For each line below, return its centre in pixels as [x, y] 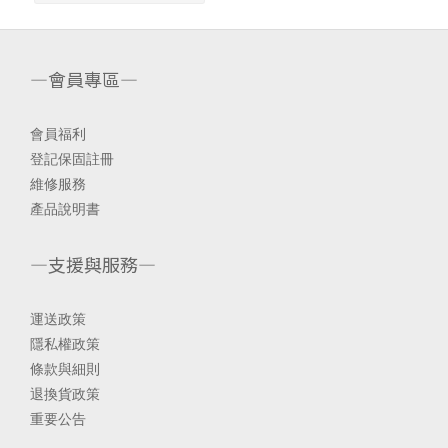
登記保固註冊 [72, 159]
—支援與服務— [93, 264]
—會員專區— [84, 79]
